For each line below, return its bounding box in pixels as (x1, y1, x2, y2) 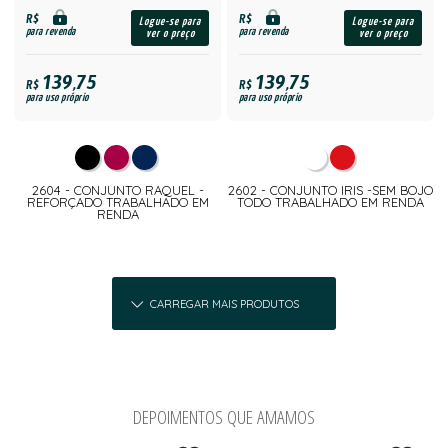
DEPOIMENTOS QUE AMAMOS (133, 403, 316, 431)
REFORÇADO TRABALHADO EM (26, 194, 209, 210)
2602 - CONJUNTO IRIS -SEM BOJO (227, 182, 433, 198)
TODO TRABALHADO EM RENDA (236, 194, 424, 210)
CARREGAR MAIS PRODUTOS (149, 296, 299, 311)
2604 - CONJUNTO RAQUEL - (31, 182, 204, 198)
